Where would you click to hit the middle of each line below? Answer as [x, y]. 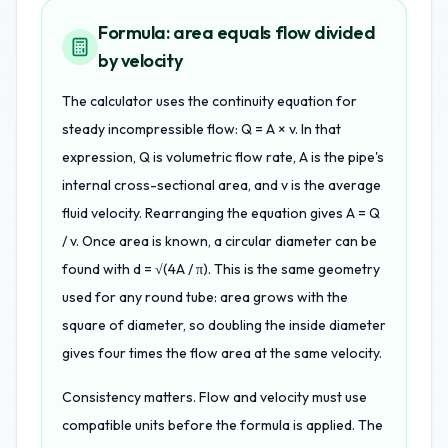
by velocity [140, 60]
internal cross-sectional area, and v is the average [221, 185]
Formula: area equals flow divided [237, 32]
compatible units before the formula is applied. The [222, 425]
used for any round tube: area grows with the [205, 297]
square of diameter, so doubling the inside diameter [224, 325]
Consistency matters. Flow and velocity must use [214, 397]
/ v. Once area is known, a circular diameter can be [219, 241]
